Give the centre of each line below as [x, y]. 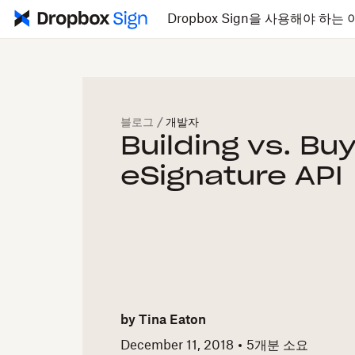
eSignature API [232, 177]
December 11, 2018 [177, 345]
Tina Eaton [172, 321]
